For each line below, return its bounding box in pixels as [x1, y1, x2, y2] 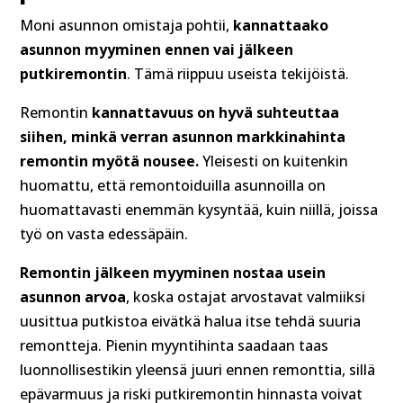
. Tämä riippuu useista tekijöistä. [127, 64, 357, 85]
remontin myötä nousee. [20, 151, 200, 172]
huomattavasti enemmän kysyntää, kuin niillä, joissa [20, 200, 379, 220]
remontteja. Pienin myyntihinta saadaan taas [20, 336, 329, 356]
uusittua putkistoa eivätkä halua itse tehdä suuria [20, 311, 362, 332]
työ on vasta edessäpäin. [20, 224, 193, 245]
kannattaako [229, 15, 329, 36]
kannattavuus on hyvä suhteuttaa [92, 103, 340, 123]
